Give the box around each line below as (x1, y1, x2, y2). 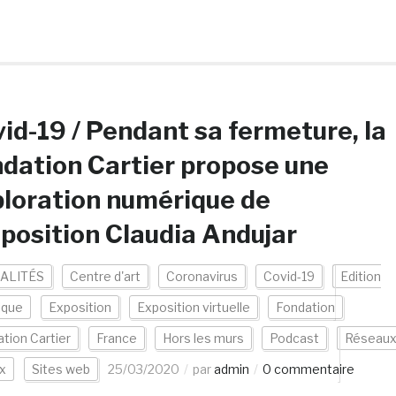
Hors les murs (162, 331, 244, 346)
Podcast (269, 331, 319, 346)
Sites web (31, 362, 90, 377)
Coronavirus (165, 269, 238, 284)
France (95, 331, 137, 346)
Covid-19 (263, 269, 315, 284)
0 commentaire (262, 362, 354, 377)
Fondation (275, 300, 335, 315)
